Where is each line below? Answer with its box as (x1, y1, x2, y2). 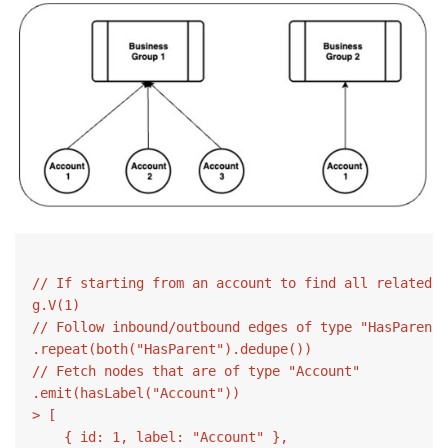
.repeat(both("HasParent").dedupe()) (32, 341, 312, 358)
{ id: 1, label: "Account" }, (32, 429, 288, 446)
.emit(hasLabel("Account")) (32, 385, 240, 402)
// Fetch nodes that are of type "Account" (32, 363, 360, 380)
